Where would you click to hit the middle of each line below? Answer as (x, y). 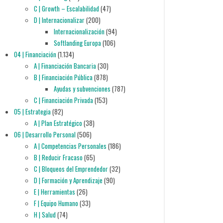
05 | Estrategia (32, 111)
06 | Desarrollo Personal (45, 134)
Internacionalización (79, 31)
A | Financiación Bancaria (65, 65)
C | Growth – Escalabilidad (66, 8)
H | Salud (45, 214)
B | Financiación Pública (63, 77)
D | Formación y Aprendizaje (68, 180)
